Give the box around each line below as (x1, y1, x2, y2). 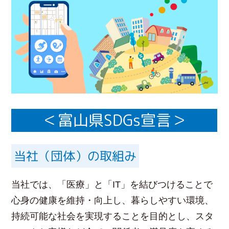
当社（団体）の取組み (14, 147, 137, 165)
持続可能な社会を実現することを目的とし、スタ (11, 211, 214, 222)
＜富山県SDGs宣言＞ (42, 109, 187, 131)
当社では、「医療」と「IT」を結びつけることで (11, 179, 213, 190)
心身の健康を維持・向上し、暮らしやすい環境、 (11, 195, 214, 206)
